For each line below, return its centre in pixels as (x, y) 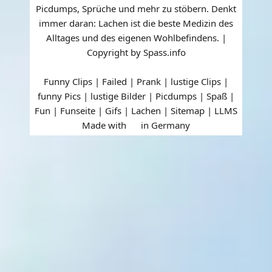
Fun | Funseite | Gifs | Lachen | (103, 110)
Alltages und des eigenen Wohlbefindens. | (136, 37)
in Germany (164, 125)
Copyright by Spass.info (136, 52)
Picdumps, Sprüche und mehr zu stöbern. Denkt (136, 8)
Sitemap (188, 110)
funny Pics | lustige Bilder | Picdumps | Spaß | (136, 96)
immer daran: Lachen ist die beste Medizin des (136, 23)
